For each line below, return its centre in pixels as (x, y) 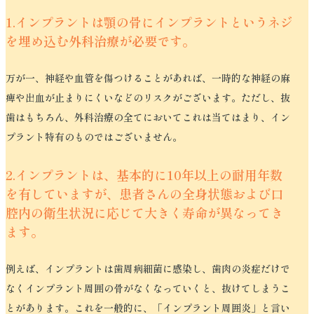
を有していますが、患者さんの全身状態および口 (144, 193)
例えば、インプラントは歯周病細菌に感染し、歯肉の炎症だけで (148, 268)
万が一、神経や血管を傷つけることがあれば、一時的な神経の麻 (148, 78)
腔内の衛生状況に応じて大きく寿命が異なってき (144, 212)
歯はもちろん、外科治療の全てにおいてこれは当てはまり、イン (148, 117)
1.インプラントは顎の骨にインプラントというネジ (149, 22)
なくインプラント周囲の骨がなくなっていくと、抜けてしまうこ (148, 288)
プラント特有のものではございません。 (94, 137)
